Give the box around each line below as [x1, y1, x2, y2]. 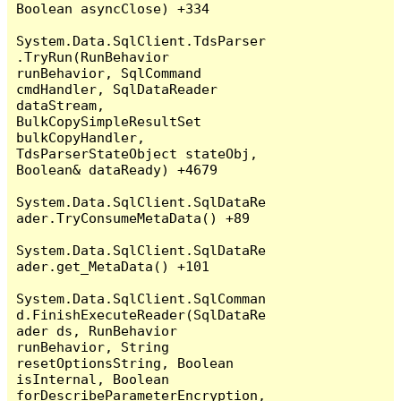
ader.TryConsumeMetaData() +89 [16, 209, 251, 226]
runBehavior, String [16, 338, 170, 354]
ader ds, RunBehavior [16, 322, 178, 338]
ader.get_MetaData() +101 [16, 258, 210, 274]
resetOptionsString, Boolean [16, 354, 235, 371]
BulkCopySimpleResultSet [16, 113, 202, 129]
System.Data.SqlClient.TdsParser [16, 32, 267, 48]
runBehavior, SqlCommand [16, 64, 202, 81]
